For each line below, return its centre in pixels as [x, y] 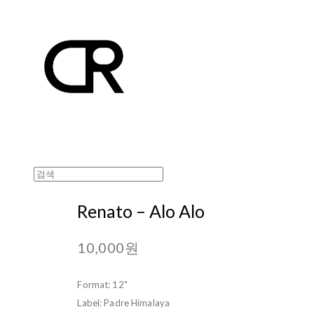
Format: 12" [102, 284]
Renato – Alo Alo [141, 211]
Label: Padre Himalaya [124, 302]
